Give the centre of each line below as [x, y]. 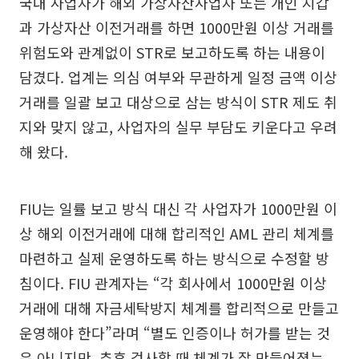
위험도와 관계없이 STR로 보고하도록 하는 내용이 [172, 52]
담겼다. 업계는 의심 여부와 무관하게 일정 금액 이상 [178, 77]
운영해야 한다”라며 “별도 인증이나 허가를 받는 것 [175, 332]
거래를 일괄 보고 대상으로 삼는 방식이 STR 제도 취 [178, 101]
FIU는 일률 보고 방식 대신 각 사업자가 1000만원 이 [178, 208]
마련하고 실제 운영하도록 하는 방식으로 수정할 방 [174, 258]
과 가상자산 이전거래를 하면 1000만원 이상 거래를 [177, 27]
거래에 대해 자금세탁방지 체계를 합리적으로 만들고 [179, 307]
